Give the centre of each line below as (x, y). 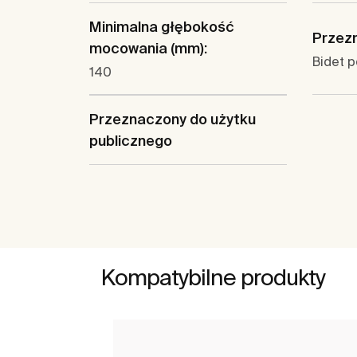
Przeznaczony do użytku (173, 120)
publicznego (131, 141)
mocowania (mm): (148, 49)
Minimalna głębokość (162, 27)
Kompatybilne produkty (213, 277)
